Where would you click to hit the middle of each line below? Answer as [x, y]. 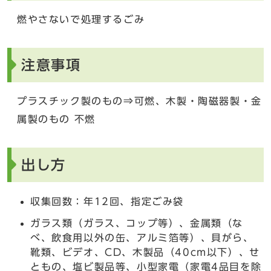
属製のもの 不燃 [56, 119]
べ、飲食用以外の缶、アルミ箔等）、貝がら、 [142, 237]
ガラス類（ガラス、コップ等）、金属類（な [137, 223]
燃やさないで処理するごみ [81, 19]
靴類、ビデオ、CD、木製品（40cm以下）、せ [145, 252]
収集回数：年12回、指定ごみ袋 [107, 201]
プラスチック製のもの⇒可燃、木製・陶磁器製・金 [139, 101]
